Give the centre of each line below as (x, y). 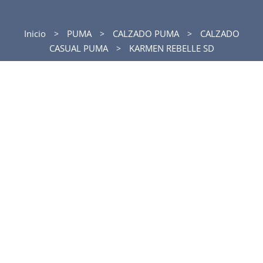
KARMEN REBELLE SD (170, 48)
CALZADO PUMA (146, 33)
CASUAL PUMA (78, 48)
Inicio (35, 33)
